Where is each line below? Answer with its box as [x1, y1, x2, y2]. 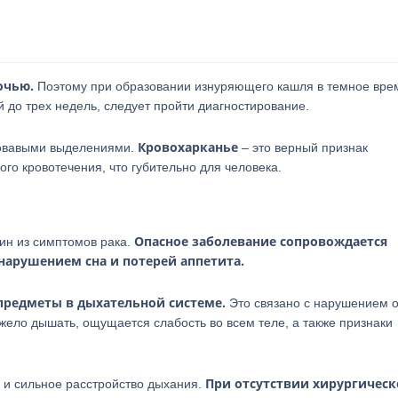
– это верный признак [238, 140, 368, 155]
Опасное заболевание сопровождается [134, 233, 387, 250]
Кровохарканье [138, 139, 238, 155]
